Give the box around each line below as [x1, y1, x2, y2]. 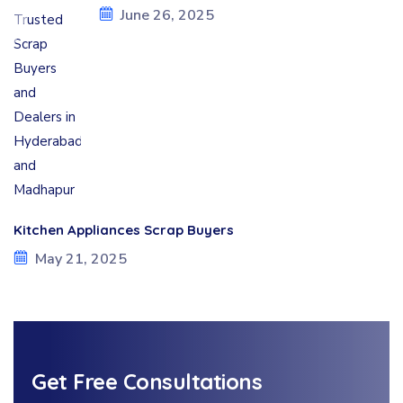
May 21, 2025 [35, 248, 127, 269]
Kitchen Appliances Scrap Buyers [13, 221, 234, 238]
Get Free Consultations [31, 368, 263, 395]
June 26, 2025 [121, 4, 214, 25]
